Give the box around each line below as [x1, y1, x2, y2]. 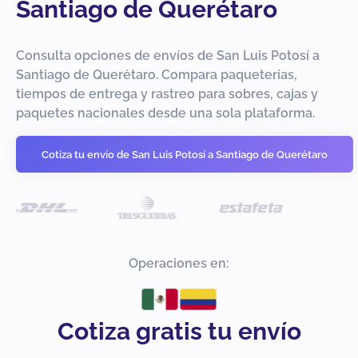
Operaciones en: [129, 256, 229, 272]
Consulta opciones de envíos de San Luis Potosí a [16, 48, 320, 64]
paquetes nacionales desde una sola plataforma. [16, 105, 315, 121]
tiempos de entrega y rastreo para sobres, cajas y [16, 86, 318, 102]
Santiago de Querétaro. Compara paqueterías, [16, 67, 297, 83]
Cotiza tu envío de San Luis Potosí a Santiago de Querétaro [42, 148, 328, 161]
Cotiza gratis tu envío [57, 317, 301, 346]
